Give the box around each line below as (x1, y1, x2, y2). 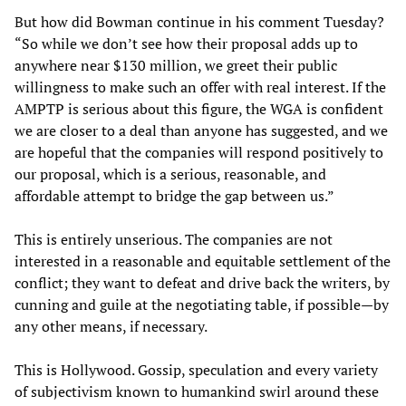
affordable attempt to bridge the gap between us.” (14, 186, 334, 207)
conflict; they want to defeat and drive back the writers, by (14, 273, 390, 294)
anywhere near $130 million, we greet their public (14, 55, 337, 76)
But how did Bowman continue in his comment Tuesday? (14, 12, 384, 33)
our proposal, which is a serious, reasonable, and (14, 164, 326, 185)
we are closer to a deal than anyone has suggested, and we (14, 121, 388, 141)
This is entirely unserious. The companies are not (14, 229, 333, 250)
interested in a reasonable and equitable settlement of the (14, 251, 391, 272)
